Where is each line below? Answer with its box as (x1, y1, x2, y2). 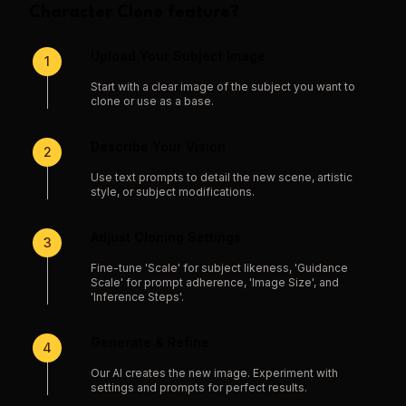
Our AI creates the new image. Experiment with (91, 366, 338, 380)
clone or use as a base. (91, 94, 214, 108)
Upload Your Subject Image (91, 48, 266, 63)
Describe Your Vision (91, 139, 226, 154)
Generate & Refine (91, 334, 209, 350)
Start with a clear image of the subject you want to (91, 80, 355, 93)
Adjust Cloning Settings (91, 229, 241, 245)
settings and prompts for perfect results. (91, 381, 307, 394)
